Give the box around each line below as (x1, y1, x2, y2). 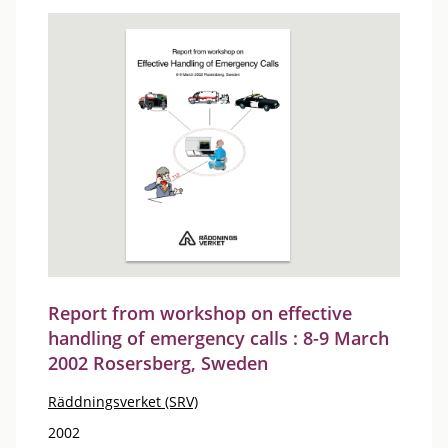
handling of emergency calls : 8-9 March (48, 326, 389, 350)
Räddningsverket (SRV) (48, 392, 198, 411)
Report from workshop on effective (48, 301, 352, 325)
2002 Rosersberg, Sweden (48, 351, 268, 375)
